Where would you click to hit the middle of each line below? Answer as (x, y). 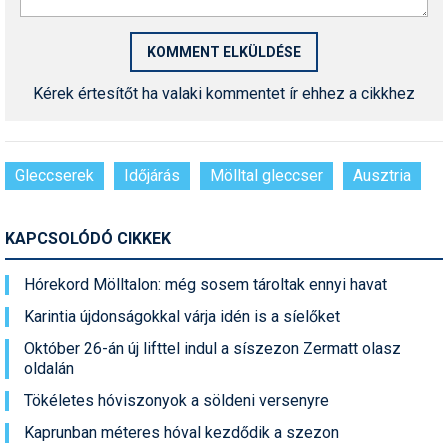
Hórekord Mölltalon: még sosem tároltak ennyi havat (205, 285)
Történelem (84, 75)
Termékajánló (90, 35)
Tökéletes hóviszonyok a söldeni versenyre (176, 401)
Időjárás (152, 176)
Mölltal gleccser (266, 176)
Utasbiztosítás (92, 155)
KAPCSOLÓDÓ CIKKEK (88, 239)
